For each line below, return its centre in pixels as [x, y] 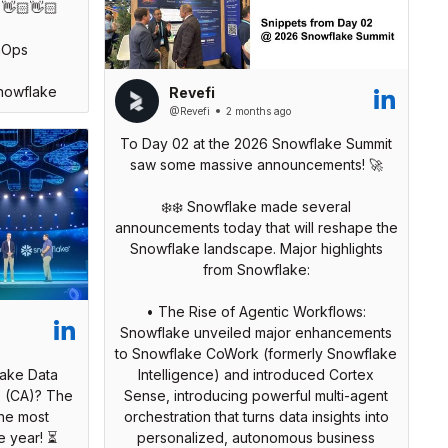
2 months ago [258, 111]
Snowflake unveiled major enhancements [256, 332]
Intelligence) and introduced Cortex [256, 374]
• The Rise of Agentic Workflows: [256, 311]
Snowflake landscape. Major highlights [256, 248]
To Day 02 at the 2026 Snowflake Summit [256, 143]
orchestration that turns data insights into [256, 416]
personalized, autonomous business [256, 437]
